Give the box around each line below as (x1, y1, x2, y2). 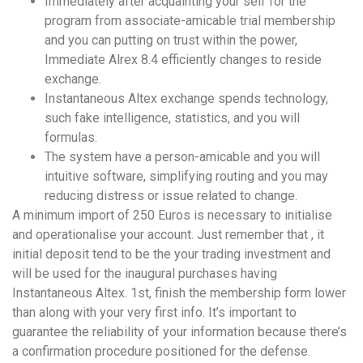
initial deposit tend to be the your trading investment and (12, 246, 331, 263)
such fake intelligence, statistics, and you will (45, 110, 300, 126)
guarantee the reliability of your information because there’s (12, 324, 347, 340)
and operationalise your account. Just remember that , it (12, 227, 324, 243)
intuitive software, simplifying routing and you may (45, 169, 328, 185)
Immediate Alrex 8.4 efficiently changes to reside (45, 52, 322, 68)
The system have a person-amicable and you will (45, 149, 320, 165)
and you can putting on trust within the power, (45, 32, 297, 49)
